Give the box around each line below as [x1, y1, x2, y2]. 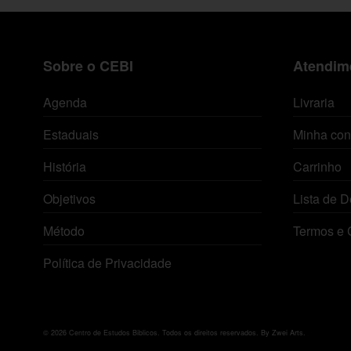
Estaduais [43, 125, 99, 143]
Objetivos [43, 189, 96, 208]
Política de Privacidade [43, 253, 172, 272]
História [43, 157, 86, 175]
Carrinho [292, 157, 342, 175]
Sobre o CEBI [43, 55, 133, 76]
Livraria [292, 92, 335, 111]
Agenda [43, 92, 87, 111]
